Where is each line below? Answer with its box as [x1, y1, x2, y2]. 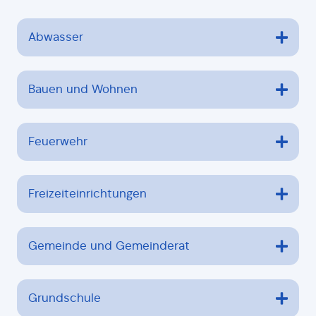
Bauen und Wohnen [28, 81, 138, 97]
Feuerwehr [28, 133, 87, 149]
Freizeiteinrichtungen [28, 186, 147, 201]
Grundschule [28, 290, 101, 305]
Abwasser [28, 29, 83, 44]
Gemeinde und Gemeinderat [28, 238, 190, 253]
